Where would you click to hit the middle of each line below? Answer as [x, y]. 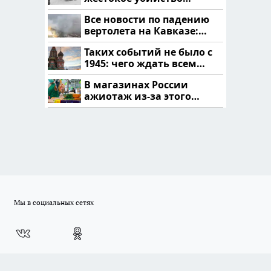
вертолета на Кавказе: [141, 31]
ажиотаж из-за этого [138, 96]
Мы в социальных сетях [54, 202]
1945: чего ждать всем [140, 63]
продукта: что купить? [142, 107]
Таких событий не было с [148, 52]
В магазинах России [136, 84]
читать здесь [118, 42]
